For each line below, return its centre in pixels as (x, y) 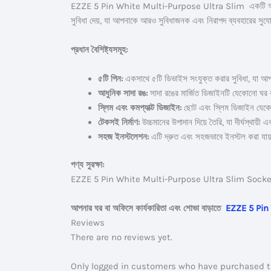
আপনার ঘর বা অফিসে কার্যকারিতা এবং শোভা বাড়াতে (148, 208)
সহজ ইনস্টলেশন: (123, 136)
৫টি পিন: (110, 78)
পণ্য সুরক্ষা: (87, 165)
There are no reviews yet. (122, 237)
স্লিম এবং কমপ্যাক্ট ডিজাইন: (140, 107)
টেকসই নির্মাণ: (119, 122)
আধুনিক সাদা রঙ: (123, 93)
